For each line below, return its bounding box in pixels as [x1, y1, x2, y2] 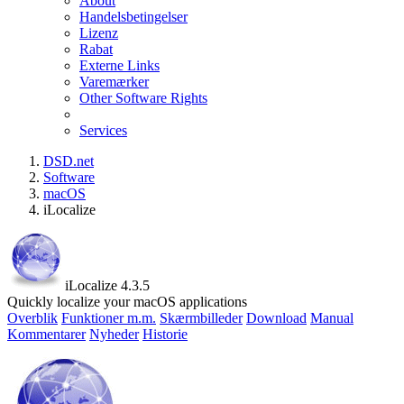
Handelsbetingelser [79, 9, 188, 24]
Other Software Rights [79, 90, 207, 106]
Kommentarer [7, 326, 86, 342]
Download [246, 310, 307, 326]
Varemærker [79, 74, 149, 89]
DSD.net [43, 153, 94, 169]
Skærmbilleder [160, 310, 243, 326]
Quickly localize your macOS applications [7, 294, 247, 309]
